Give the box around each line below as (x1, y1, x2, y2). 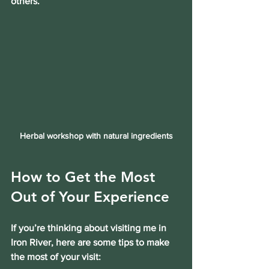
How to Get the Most (11, 168, 159, 186)
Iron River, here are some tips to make (11, 237, 172, 247)
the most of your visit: (11, 251, 101, 262)
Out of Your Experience (11, 187, 169, 205)
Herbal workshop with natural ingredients (19, 130, 173, 141)
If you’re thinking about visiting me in (11, 222, 169, 233)
